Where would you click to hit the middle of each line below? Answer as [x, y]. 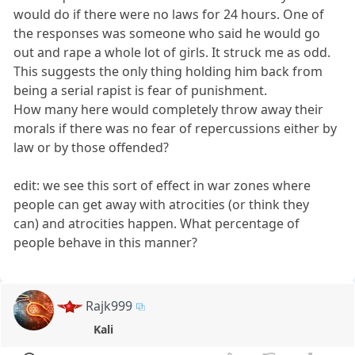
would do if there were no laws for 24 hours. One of [169, 14]
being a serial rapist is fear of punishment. [141, 90]
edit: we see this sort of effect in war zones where [162, 185]
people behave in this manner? [106, 242]
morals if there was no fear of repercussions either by [176, 128]
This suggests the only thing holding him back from [168, 71]
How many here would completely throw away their [169, 109]
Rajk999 [109, 305]
